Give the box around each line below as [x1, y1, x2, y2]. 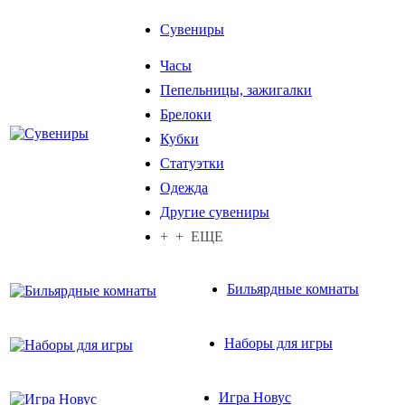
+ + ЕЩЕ [160, 228, 223, 244]
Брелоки [160, 106, 212, 122]
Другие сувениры [160, 203, 269, 220]
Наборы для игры [224, 334, 333, 351]
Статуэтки [160, 155, 224, 171]
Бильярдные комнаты [227, 280, 359, 297]
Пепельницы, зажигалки [160, 81, 312, 98]
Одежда [160, 179, 208, 195]
